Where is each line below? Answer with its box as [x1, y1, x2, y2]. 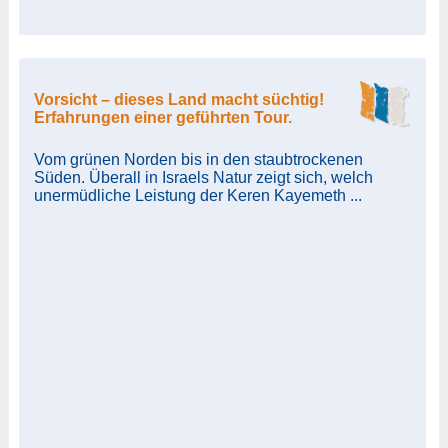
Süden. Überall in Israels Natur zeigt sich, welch [33, 168, 373, 186]
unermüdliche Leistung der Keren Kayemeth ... [33, 186, 362, 204]
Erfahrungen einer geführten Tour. [33, 108, 292, 126]
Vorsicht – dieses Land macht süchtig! [33, 90, 324, 108]
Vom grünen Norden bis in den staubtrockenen [33, 150, 363, 168]
